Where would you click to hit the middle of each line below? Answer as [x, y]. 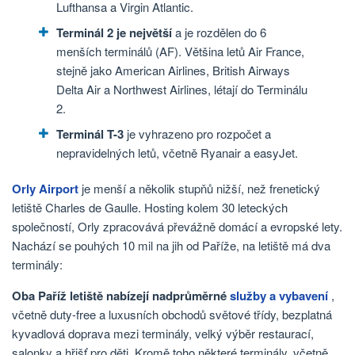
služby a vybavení [279, 296]
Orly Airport [45, 189]
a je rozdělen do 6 [219, 32]
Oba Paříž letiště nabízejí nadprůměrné [121, 296]
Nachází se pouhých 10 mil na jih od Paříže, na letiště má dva [171, 246]
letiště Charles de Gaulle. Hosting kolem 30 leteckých [150, 208]
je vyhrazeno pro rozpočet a [197, 133]
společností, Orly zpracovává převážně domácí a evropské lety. [177, 227]
